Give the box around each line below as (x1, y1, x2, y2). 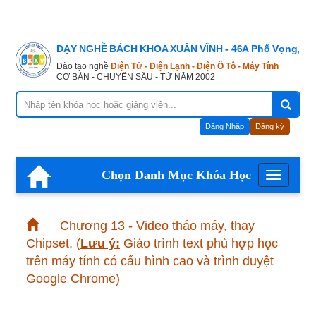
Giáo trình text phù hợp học (120, 236, 278, 251)
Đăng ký (255, 122, 284, 131)
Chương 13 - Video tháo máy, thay (60, 219, 255, 233)
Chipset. (26, 236, 73, 251)
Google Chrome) (26, 272, 120, 286)
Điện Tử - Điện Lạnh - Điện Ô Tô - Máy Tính (111, 61, 279, 72)
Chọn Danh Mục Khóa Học (102, 168, 251, 183)
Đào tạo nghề (56, 61, 111, 72)
